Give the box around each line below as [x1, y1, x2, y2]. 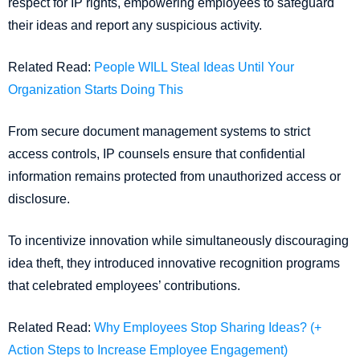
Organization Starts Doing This [8, 83, 183, 97]
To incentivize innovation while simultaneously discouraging [8, 234, 349, 248]
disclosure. [8, 192, 70, 207]
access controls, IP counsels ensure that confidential [8, 147, 305, 162]
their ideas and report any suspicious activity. [8, 18, 262, 33]
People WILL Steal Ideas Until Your [94, 60, 294, 75]
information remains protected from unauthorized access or [8, 170, 341, 184]
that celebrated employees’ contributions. [8, 279, 243, 293]
